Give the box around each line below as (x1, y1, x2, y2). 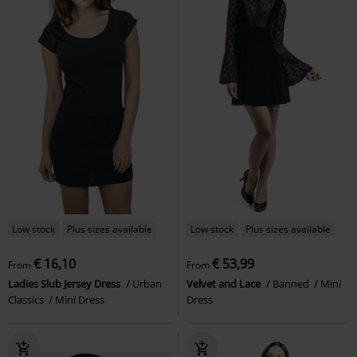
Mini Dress (55, 292, 104, 307)
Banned (273, 276, 312, 291)
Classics (8, 292, 46, 307)
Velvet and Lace (186, 276, 263, 291)
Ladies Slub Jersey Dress (8, 276, 123, 291)
